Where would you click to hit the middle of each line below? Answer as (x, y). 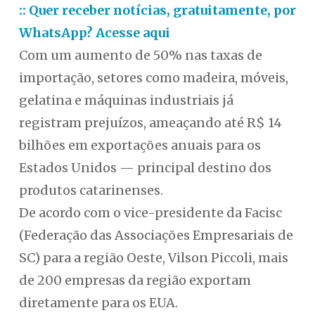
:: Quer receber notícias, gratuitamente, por (157, 11)
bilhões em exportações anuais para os (140, 146)
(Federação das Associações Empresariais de (156, 236)
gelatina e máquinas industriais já (126, 101)
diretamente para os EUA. (98, 303)
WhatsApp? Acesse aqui (94, 33)
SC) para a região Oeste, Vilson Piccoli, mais (153, 258)
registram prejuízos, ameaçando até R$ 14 (150, 123)
